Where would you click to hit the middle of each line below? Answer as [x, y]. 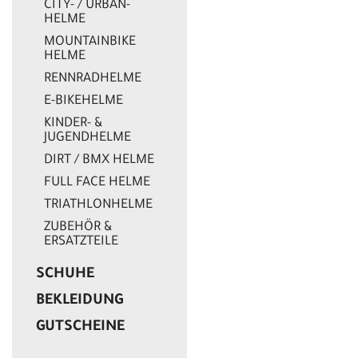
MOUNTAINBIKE [90, 43]
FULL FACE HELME [97, 183]
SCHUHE [65, 275]
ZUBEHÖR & [78, 228]
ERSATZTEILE [81, 243]
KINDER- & [73, 124]
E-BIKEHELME [84, 102]
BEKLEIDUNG [80, 302]
